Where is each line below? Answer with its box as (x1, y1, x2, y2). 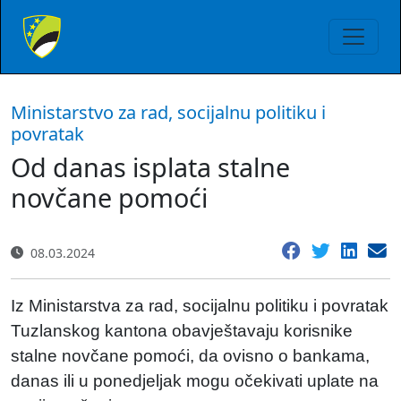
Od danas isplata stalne (11, 149, 290, 184)
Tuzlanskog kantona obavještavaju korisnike (11, 321, 353, 340)
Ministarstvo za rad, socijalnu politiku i (11, 100, 326, 124)
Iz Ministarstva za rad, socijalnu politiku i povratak (11, 296, 388, 315)
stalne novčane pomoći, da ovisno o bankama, (11, 346, 370, 365)
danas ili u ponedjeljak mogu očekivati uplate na (11, 371, 379, 390)
